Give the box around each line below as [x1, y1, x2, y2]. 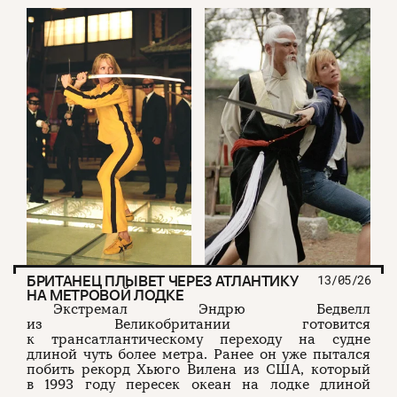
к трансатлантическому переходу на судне [27, 331, 370, 349]
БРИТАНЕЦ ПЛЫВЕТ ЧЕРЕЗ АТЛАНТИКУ [27, 271, 299, 292]
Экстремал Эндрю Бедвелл [53, 300, 370, 319]
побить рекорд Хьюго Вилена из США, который [27, 361, 370, 379]
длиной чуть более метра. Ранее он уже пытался [27, 346, 370, 364]
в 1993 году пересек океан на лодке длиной [27, 376, 370, 394]
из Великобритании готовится [27, 315, 370, 334]
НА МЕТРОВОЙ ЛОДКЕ [27, 285, 184, 306]
